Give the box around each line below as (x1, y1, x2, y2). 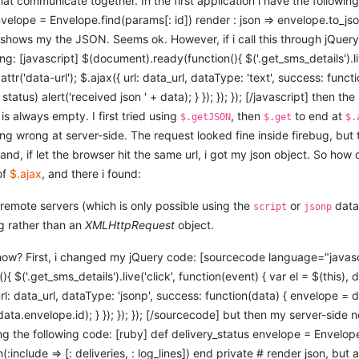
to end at (292, 109, 346, 123)
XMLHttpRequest (85, 218, 175, 232)
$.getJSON (180, 111, 232, 123)
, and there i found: (42, 167, 142, 180)
